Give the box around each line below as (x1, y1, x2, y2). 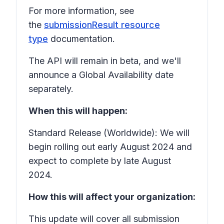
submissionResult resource (44, 19, 160, 30)
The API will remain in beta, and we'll (28, 55, 181, 66)
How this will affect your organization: (28, 191, 195, 202)
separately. (28, 83, 73, 94)
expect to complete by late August (28, 155, 171, 166)
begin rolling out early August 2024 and (28, 141, 192, 152)
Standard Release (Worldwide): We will (28, 127, 189, 138)
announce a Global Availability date (28, 69, 173, 80)
